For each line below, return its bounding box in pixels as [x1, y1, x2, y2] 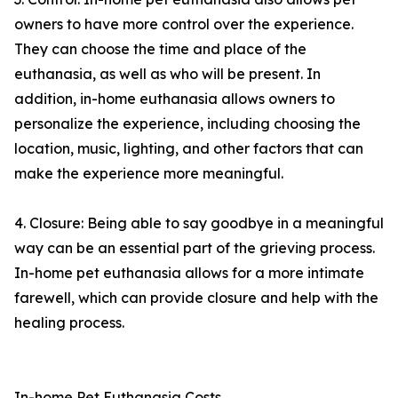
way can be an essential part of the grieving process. [14, 239, 375, 258]
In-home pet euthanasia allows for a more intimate [14, 264, 364, 283]
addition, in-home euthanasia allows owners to [14, 90, 335, 108]
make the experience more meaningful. [14, 164, 283, 183]
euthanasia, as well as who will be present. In [14, 65, 321, 84]
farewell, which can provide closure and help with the [14, 289, 378, 307]
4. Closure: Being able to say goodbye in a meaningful [14, 214, 384, 233]
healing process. [14, 314, 124, 332]
